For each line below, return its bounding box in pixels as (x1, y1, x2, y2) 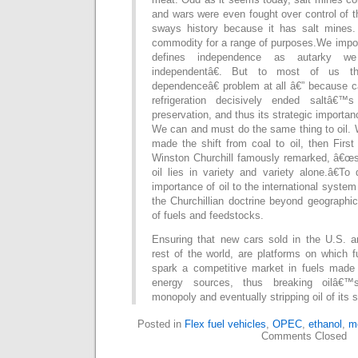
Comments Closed (261, 330, 347, 342)
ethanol (308, 318, 342, 330)
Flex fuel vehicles (185, 318, 266, 330)
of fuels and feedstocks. (152, 209, 264, 221)
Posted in (137, 318, 185, 330)
